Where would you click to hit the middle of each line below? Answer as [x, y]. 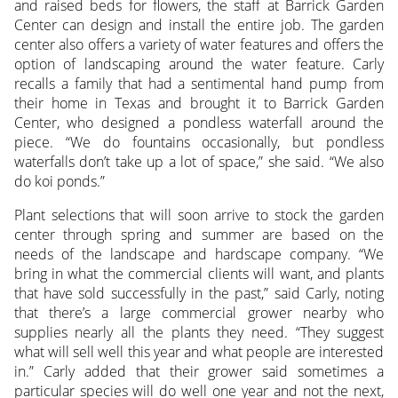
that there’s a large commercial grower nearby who [199, 312]
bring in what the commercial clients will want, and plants [199, 273]
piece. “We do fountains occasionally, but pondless [199, 142]
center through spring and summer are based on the [199, 234]
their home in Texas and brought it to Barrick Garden [199, 103]
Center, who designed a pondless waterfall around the [199, 122]
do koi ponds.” [59, 181]
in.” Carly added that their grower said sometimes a [199, 371]
